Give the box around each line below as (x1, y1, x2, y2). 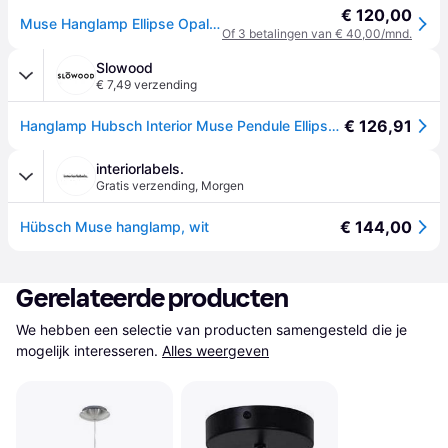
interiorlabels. (96, 160, 184, 177)
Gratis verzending (96, 178, 195, 193)
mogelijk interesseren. (16, 342, 158, 359)
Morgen (201, 178, 244, 193)
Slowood (96, 59, 153, 76)
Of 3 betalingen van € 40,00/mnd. (222, 26, 412, 41)
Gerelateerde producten (16, 283, 289, 314)
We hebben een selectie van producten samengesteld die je (16, 321, 407, 338)
